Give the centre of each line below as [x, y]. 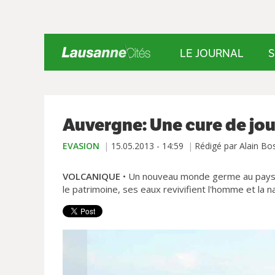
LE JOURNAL [212, 53]
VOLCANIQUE [91, 176]
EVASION [81, 146]
